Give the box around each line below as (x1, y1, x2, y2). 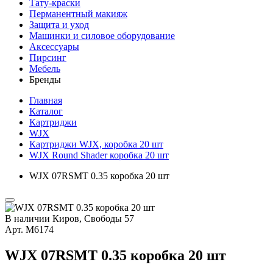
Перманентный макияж (29, 9, 127, 19)
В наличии (5, 213, 50, 224)
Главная (29, 95, 62, 105)
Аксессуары (29, 41, 79, 52)
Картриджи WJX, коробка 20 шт (29, 139, 163, 149)
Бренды (29, 74, 61, 85)
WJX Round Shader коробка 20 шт (29, 150, 169, 160)
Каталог (29, 106, 63, 116)
